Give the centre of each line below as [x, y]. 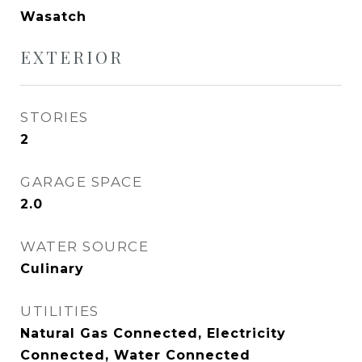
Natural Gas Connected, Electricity [153, 333]
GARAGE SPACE [81, 182]
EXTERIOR [72, 57]
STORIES [55, 117]
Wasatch [53, 17]
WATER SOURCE [84, 246]
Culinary [52, 269]
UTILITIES [60, 311]
